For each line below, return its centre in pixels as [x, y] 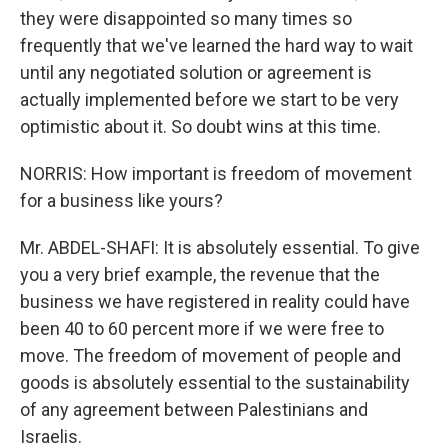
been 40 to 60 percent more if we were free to [202, 328]
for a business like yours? [121, 200]
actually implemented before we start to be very [209, 99]
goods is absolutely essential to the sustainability [215, 382]
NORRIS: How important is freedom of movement [216, 173]
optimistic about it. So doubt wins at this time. [200, 126]
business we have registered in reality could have [215, 301]
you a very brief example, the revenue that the [200, 274]
